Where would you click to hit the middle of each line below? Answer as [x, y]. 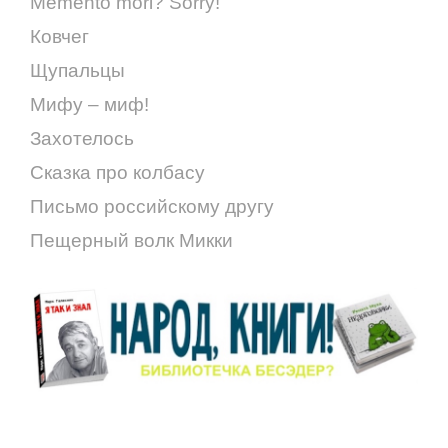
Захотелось [82, 138]
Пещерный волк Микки [131, 240]
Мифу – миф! [89, 104]
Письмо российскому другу [152, 206]
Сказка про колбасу [117, 172]
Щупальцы [77, 70]
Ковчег [59, 36]
